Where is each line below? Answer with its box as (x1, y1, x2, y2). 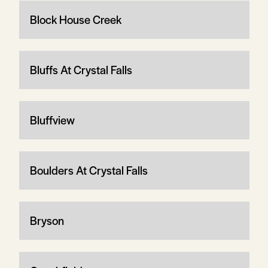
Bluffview (29, 111, 75, 128)
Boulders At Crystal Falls (29, 162, 148, 178)
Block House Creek (29, 11, 121, 28)
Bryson (29, 212, 64, 229)
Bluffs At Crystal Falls (29, 61, 132, 78)
